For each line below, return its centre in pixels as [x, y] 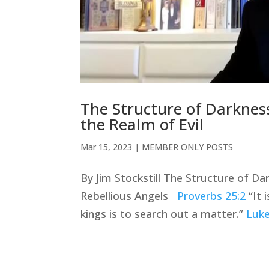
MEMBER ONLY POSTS [188, 147]
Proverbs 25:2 [212, 196]
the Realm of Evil [142, 125]
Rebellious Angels [129, 196]
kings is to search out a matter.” [164, 214]
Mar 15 [95, 147]
